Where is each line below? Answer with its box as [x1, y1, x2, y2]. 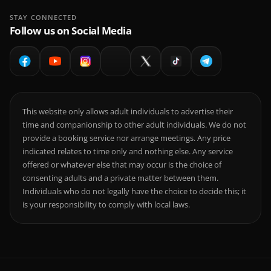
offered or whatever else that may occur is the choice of [22, 159, 221, 170]
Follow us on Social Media [10, 24, 132, 38]
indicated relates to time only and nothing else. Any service [22, 146, 233, 157]
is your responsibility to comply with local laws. [22, 199, 190, 210]
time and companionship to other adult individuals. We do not [22, 119, 246, 130]
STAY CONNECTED [10, 13, 77, 22]
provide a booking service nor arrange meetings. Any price [22, 132, 230, 143]
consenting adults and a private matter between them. [22, 172, 218, 183]
